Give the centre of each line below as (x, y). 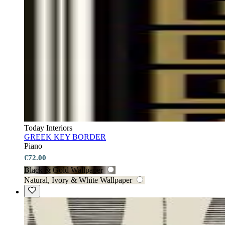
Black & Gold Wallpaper (64, 170)
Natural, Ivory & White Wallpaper (78, 180)
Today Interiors (48, 128)
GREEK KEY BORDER (65, 137)
